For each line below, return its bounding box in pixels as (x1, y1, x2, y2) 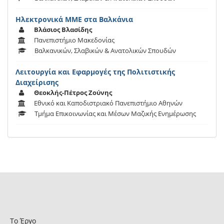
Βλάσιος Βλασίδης (34, 25, 92, 34)
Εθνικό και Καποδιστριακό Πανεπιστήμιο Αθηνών (34, 98, 182, 108)
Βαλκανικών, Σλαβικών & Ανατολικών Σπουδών (34, 46, 176, 55)
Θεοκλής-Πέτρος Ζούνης (34, 88, 112, 97)
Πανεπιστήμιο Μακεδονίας (34, 35, 114, 45)
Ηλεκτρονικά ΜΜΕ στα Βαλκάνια (15, 14, 133, 24)
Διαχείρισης (15, 77, 58, 87)
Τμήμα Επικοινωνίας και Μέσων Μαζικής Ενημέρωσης (34, 109, 196, 118)
